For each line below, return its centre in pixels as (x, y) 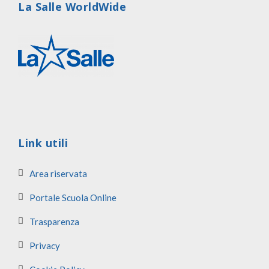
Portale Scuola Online (73, 197)
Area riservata (58, 173)
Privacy (45, 245)
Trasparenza (54, 221)
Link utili (43, 143)
